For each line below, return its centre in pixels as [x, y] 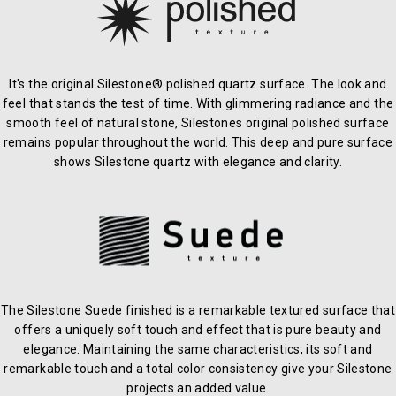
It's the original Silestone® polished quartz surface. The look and [198, 84]
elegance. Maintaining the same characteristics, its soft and [198, 350]
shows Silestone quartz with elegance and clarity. [198, 162]
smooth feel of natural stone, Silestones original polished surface [198, 123]
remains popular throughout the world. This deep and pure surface [198, 143]
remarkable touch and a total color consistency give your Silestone [198, 369]
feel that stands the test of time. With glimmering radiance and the [198, 104]
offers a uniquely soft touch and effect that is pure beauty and [198, 330]
